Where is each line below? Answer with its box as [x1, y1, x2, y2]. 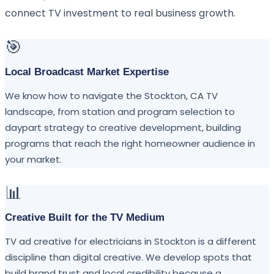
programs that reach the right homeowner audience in [5, 136, 255, 150]
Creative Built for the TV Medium [5, 211, 165, 223]
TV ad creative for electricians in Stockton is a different [5, 234, 256, 248]
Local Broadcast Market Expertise [5, 65, 169, 78]
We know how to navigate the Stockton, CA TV [5, 89, 218, 102]
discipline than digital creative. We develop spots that [5, 250, 252, 264]
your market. [5, 152, 62, 166]
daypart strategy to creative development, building [5, 120, 241, 134]
